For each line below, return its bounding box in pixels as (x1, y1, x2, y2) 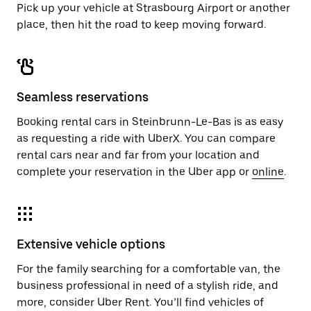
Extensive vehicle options (17, 237, 165, 251)
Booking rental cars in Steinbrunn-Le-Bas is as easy (17, 115, 283, 128)
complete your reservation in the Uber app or (17, 165, 252, 178)
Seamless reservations (17, 90, 149, 104)
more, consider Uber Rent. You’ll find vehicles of (17, 296, 264, 309)
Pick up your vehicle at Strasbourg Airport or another (17, 1, 290, 15)
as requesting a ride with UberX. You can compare (17, 132, 276, 145)
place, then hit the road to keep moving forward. (17, 18, 266, 31)
